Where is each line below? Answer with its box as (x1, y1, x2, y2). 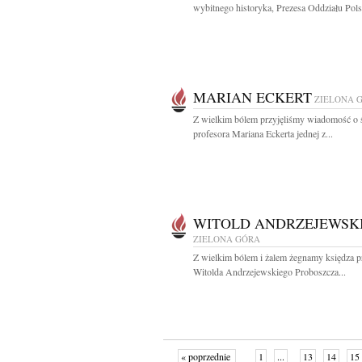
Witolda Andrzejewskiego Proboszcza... (193, 265, 346, 278)
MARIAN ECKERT (193, 87, 312, 107)
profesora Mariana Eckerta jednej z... (193, 127, 333, 140)
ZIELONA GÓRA (193, 233, 260, 245)
